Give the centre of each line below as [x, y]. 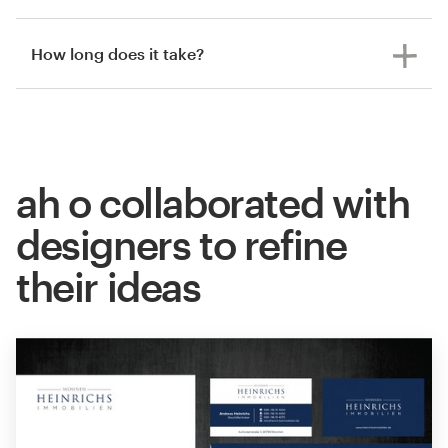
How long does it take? [117, 53]
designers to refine [181, 244]
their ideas [108, 286]
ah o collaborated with [213, 202]
